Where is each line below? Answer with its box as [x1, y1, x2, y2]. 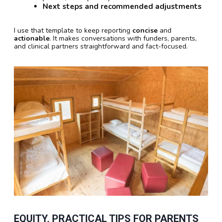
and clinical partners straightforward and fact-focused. [14, 41, 188, 51]
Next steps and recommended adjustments [43, 1, 202, 11]
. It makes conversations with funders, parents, [50, 33, 197, 43]
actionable [14, 33, 50, 43]
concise [132, 25, 158, 35]
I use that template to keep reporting [14, 25, 132, 35]
